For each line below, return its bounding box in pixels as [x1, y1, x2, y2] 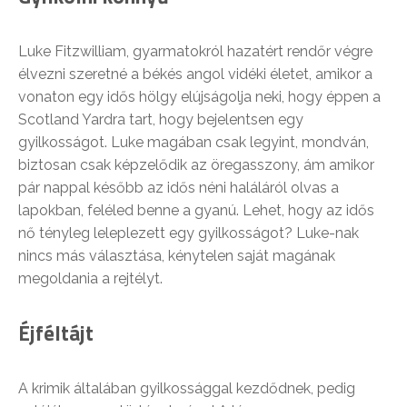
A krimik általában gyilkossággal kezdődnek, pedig [18, 380, 355, 397]
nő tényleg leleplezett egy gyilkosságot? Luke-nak [18, 224, 359, 242]
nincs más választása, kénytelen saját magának [18, 247, 335, 264]
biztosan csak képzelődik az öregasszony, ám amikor [18, 156, 374, 174]
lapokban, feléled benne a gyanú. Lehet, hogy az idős [18, 202, 374, 219]
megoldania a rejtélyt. [18, 270, 163, 287]
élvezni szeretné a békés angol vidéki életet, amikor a [18, 65, 372, 83]
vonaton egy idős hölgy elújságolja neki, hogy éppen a [18, 88, 381, 105]
